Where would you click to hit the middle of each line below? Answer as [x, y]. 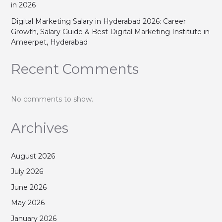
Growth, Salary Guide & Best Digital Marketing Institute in [110, 31]
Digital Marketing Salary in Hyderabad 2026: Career [98, 21]
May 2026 [28, 203]
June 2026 [28, 187]
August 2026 [33, 156]
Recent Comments [75, 69]
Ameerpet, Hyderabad [49, 42]
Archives [39, 128]
